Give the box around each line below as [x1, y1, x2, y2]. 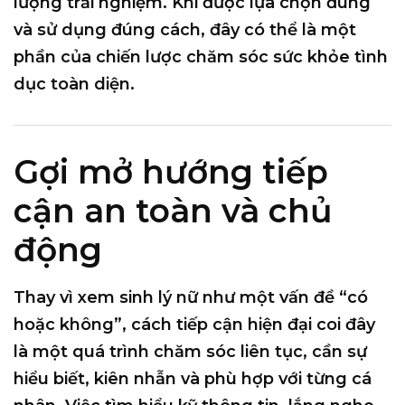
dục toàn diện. [14, 74, 135, 95]
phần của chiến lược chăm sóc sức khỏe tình [14, 47, 388, 68]
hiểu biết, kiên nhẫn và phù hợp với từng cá [14, 369, 372, 390]
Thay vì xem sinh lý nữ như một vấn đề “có [14, 287, 368, 308]
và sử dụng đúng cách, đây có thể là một [14, 20, 356, 41]
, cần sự [303, 342, 367, 363]
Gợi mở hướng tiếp [14, 152, 328, 193]
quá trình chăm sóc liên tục [72, 342, 303, 363]
